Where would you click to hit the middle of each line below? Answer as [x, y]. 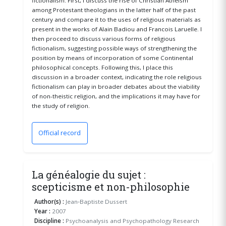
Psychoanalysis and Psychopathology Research [132, 220]
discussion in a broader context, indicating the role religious [117, 77]
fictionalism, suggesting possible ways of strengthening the [114, 48]
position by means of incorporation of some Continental [112, 58]
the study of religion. [61, 105]
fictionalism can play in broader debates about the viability [116, 86]
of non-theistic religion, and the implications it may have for [116, 96]
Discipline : [49, 220]
